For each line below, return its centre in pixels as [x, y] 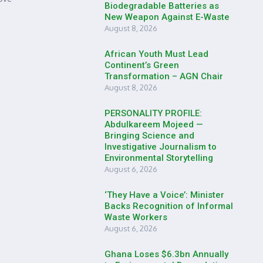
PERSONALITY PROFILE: [153, 113]
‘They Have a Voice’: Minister [164, 195]
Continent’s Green [142, 65]
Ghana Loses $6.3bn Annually [166, 254]
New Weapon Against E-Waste [167, 17]
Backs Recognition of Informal [169, 206]
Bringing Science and [149, 136]
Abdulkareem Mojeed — [154, 124]
